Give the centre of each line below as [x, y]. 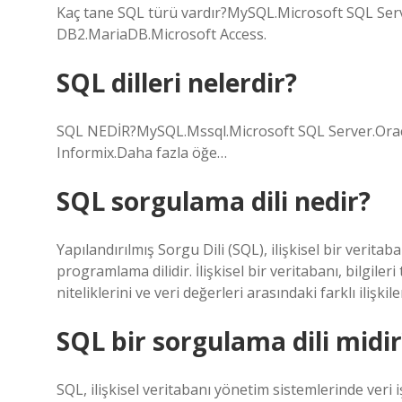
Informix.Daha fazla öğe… [142, 153]
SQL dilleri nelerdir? [177, 83]
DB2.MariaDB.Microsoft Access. [162, 34]
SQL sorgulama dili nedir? [214, 201]
